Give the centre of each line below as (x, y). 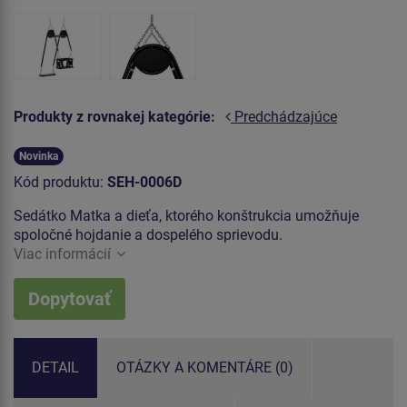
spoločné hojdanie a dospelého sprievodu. (148, 234)
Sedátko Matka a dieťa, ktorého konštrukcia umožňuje (186, 215)
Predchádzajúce (284, 117)
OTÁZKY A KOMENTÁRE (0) (205, 367)
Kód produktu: (60, 182)
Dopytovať (69, 298)
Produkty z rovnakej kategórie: (114, 117)
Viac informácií (62, 253)
